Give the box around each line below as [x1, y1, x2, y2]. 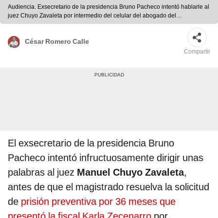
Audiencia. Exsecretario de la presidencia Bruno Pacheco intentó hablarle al [8, 3, 209, 11]
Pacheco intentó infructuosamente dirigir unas [8, 152, 203, 164]
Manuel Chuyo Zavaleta [77, 166, 184, 179]
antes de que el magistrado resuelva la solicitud [8, 181, 209, 193]
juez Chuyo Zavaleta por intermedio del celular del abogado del [8, 12, 176, 19]
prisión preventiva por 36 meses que [21, 196, 176, 208]
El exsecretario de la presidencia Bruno [8, 137, 174, 149]
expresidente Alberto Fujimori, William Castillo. [8, 21, 131, 28]
